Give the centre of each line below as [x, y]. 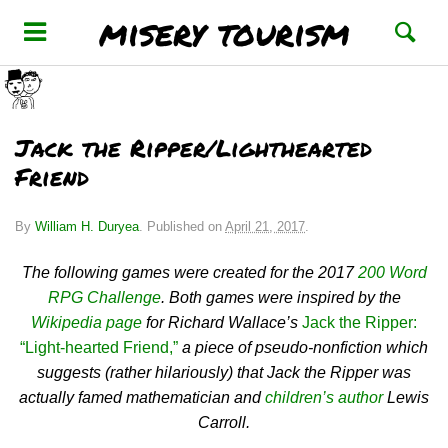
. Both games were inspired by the [280, 297]
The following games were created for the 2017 [189, 272]
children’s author [324, 397]
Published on [186, 226]
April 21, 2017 [265, 226]
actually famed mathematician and [142, 397]
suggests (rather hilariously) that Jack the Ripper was [224, 372]
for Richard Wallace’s [222, 322]
